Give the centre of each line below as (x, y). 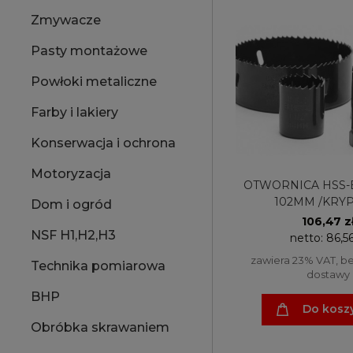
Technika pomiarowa (98, 266)
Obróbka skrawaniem (100, 328)
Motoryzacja (71, 174)
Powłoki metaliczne (94, 82)
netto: (308, 238)
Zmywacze (66, 20)
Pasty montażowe (89, 51)
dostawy (328, 274)
